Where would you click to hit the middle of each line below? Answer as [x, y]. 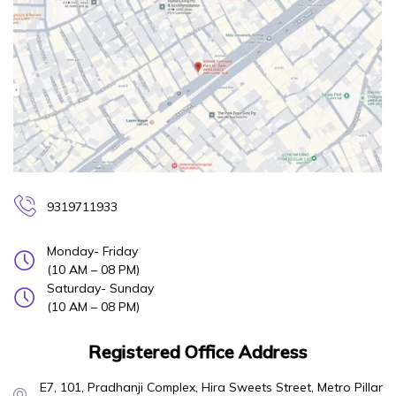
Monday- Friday [92, 251]
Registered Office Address [198, 352]
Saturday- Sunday [100, 289]
